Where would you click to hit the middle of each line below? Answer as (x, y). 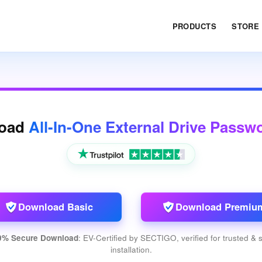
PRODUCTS (194, 26)
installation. (131, 249)
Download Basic (55, 207)
